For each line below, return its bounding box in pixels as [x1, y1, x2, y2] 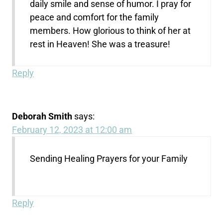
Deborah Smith [12, 111, 73, 122]
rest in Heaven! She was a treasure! [30, 39, 171, 50]
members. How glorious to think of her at [30, 25, 191, 36]
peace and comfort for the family [30, 12, 159, 23]
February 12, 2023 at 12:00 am [12, 124, 132, 135]
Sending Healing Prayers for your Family [30, 153, 188, 164]
